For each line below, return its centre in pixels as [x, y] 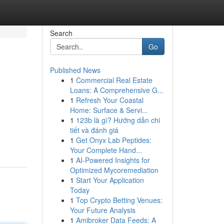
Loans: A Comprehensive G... [116, 90]
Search [61, 33]
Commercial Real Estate [114, 80]
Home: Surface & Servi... [109, 110]
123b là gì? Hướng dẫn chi [118, 120]
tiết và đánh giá [94, 130]
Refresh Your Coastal [109, 100]
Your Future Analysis [102, 210]
